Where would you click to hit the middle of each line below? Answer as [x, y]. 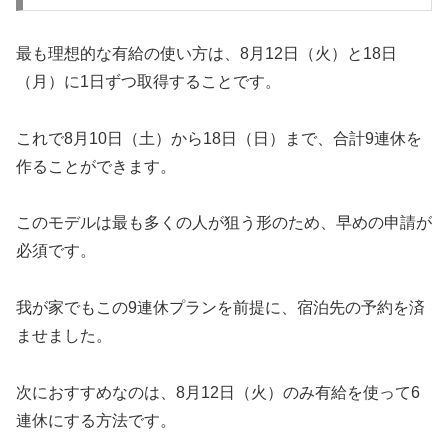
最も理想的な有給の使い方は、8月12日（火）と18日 [206, 53]
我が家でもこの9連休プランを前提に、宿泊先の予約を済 [220, 308]
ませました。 [64, 336]
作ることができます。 [96, 166]
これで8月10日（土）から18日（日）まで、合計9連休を [219, 138]
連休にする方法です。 [96, 420]
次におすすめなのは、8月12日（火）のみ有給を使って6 [218, 392]
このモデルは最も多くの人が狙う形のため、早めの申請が [224, 223]
